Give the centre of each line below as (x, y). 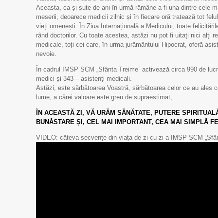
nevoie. (46, 54)
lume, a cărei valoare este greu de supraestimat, (104, 97)
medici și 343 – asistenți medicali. (84, 79)
